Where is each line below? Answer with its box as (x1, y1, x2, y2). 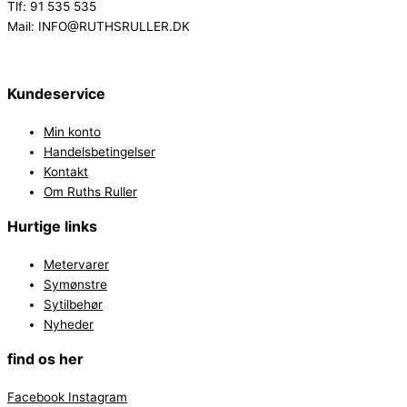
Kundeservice (7, 84, 105, 103)
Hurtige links (7, 216, 97, 235)
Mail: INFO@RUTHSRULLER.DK (7, 18, 190, 34)
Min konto (44, 124, 101, 139)
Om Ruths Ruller (44, 184, 137, 199)
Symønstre (44, 276, 107, 292)
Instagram (68, 389, 127, 404)
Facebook (7, 389, 65, 404)
